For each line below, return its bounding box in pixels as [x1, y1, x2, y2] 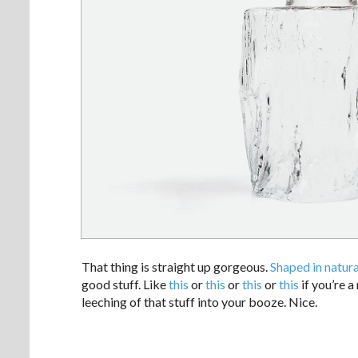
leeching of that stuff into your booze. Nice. [82, 293, 317, 309]
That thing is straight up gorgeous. [82, 258, 270, 274]
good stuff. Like [82, 276, 169, 292]
